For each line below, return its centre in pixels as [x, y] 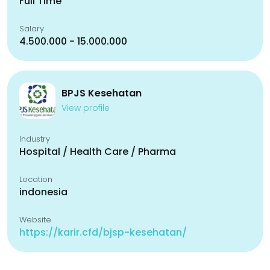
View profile [86, 108]
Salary [32, 29]
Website [35, 220]
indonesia [43, 192]
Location [36, 179]
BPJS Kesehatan [102, 93]
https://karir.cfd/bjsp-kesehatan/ [103, 232]
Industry [35, 139]
